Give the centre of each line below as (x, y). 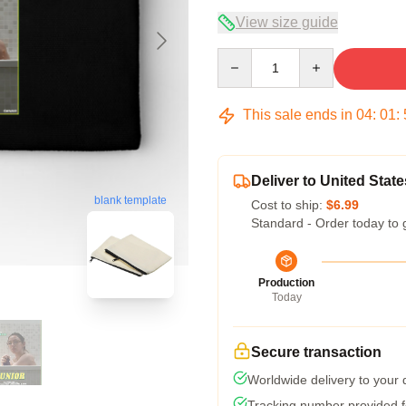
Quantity (241, 56)
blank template (130, 201)
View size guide (287, 22)
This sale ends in (298, 115)
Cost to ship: (289, 205)
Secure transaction (316, 352)
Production (286, 283)
